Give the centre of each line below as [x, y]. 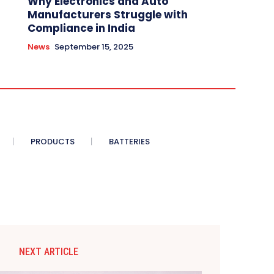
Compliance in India [81, 28]
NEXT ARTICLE [49, 252]
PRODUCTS [53, 142]
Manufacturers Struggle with [107, 15]
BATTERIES [129, 142]
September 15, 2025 [94, 47]
